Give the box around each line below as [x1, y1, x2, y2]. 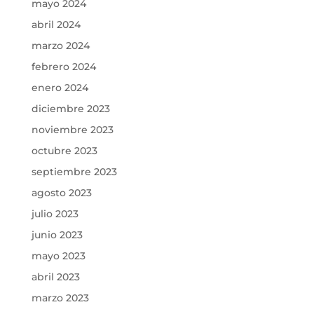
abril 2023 [31, 271, 80, 283]
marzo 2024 [31, 39, 90, 52]
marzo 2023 [31, 292, 89, 304]
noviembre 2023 [31, 123, 114, 136]
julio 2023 [31, 207, 78, 220]
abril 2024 [31, 18, 81, 31]
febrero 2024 [31, 60, 96, 73]
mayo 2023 [31, 250, 86, 262]
